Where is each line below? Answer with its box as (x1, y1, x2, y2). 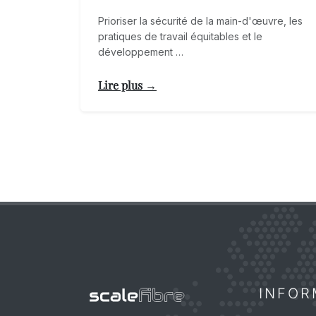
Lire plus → (98, 78, 157, 93)
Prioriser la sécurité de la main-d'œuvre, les (98, 15, 303, 28)
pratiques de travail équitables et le (98, 30, 262, 43)
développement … (98, 46, 183, 59)
